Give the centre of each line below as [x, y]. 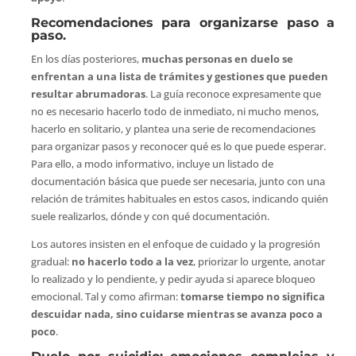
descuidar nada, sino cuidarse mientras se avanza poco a [176, 314]
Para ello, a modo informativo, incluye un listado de [152, 164]
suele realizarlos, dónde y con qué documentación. [150, 217]
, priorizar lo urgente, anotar [259, 262]
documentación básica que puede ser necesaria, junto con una [178, 182]
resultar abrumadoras [88, 94]
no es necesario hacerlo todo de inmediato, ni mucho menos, [174, 112]
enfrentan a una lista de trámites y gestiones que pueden [179, 77]
